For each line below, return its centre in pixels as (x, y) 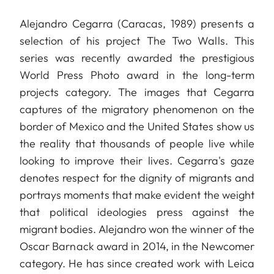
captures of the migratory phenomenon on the (137, 109)
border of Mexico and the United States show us (137, 126)
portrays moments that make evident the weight (137, 195)
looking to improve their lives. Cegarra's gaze (137, 161)
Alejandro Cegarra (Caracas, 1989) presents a (137, 24)
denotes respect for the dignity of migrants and (137, 178)
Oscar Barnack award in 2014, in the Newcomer (137, 246)
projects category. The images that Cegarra (137, 92)
